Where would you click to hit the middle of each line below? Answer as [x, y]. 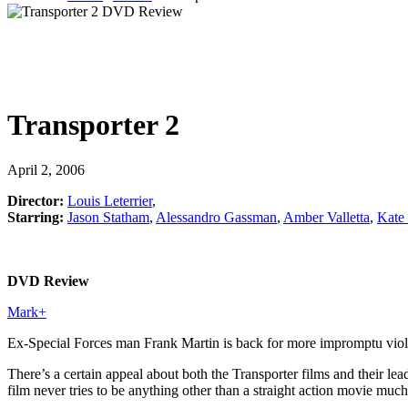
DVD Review [48, 280]
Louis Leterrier [110, 200]
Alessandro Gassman [216, 217]
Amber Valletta [326, 217]
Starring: [36, 217]
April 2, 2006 [46, 169]
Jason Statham [108, 217]
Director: [36, 200]
